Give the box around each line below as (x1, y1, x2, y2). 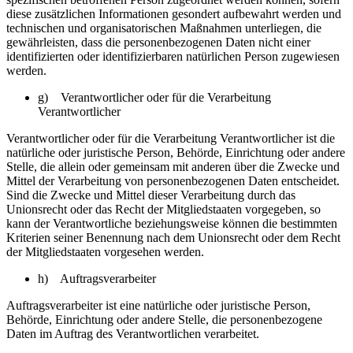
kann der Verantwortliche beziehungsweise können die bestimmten (6, 217, 337, 230)
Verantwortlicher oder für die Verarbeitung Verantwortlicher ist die (6, 132, 335, 145)
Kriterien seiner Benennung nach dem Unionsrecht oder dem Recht (6, 231, 340, 244)
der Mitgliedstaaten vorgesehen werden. (6, 245, 204, 258)
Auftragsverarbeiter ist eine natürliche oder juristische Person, (6, 299, 310, 312)
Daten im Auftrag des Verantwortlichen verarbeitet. (6, 327, 259, 340)
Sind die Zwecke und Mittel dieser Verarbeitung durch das (6, 188, 295, 202)
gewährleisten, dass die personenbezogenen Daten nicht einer (6, 35, 310, 49)
